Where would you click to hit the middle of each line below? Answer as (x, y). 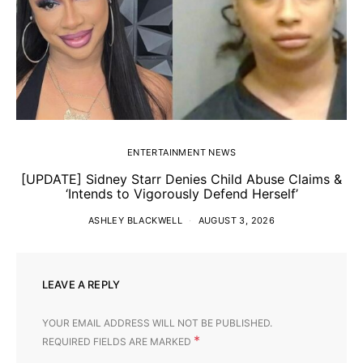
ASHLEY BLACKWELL (135, 221)
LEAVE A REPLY (81, 285)
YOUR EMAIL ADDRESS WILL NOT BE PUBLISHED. (157, 323)
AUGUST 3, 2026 (237, 221)
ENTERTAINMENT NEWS (181, 153)
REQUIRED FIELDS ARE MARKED (118, 342)
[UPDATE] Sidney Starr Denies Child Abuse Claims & (181, 179)
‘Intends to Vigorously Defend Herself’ (181, 194)
